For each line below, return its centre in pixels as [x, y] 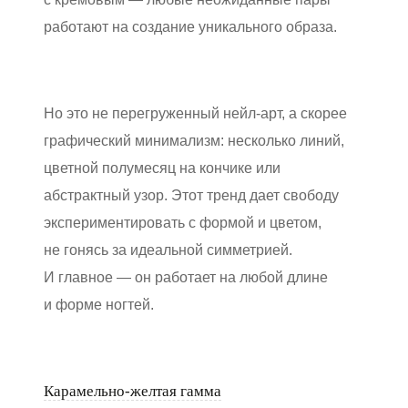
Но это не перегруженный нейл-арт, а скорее [195, 113]
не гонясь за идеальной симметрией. [168, 250]
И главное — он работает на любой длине [186, 277]
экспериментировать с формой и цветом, [183, 222]
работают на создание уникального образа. [190, 26]
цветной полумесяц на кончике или [162, 168]
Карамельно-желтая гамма [133, 391]
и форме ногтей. [99, 304]
